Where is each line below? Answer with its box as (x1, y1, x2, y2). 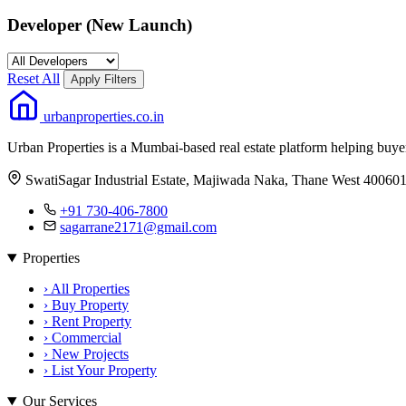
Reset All (7, 71, 60, 87)
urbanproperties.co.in (43, 109, 164, 125)
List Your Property (48, 362, 157, 379)
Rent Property (48, 314, 131, 330)
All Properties (48, 281, 130, 297)
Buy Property (48, 297, 129, 314)
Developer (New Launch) (7, 15, 192, 35)
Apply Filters (71, 72, 137, 87)
